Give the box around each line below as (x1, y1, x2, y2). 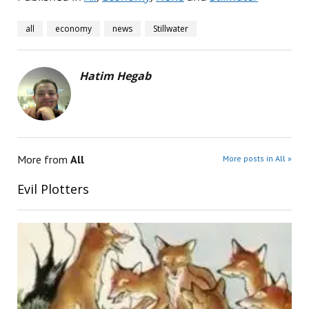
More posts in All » (223, 153, 292, 164)
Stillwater (152, 23, 188, 35)
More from (17, 152, 70, 167)
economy (54, 23, 92, 35)
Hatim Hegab (79, 68, 151, 84)
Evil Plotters (17, 181, 89, 198)
